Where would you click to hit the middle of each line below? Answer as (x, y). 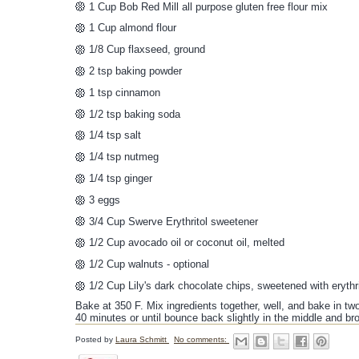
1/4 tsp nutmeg (124, 157)
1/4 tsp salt (115, 135)
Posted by (95, 339)
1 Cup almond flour (133, 28)
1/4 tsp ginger (121, 178)
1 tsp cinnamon (125, 92)
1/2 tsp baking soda (135, 114)
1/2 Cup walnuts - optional (149, 264)
